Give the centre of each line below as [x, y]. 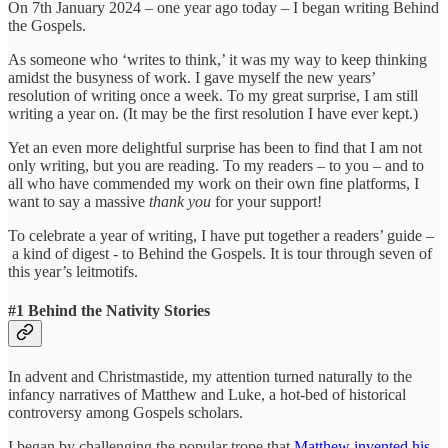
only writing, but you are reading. [113, 165]
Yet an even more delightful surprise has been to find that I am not [215, 147]
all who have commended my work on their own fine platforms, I [213, 183]
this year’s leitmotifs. [73, 271]
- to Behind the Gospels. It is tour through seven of [272, 253]
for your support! [268, 201]
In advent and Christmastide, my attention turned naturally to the [210, 377]
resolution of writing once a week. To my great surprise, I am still [213, 95]
